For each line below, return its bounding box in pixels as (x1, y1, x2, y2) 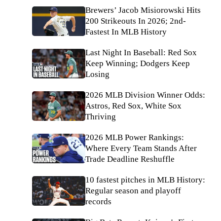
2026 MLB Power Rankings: (85, 133, 184, 142)
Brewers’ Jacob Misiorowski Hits (85, 5, 201, 15)
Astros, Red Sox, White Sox (85, 101, 182, 110)
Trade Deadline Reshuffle (85, 154, 175, 164)
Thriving (85, 112, 116, 121)
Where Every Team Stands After (85, 144, 197, 153)
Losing (85, 70, 110, 79)
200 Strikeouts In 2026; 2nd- (85, 16, 186, 26)
